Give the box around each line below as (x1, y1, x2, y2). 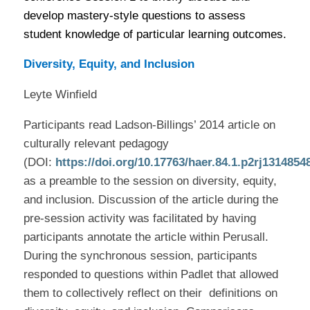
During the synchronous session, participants (23, 249, 257, 262)
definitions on (208, 286, 277, 300)
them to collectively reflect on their (23, 286, 202, 300)
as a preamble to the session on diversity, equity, (23, 174, 277, 188)
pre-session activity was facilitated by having (23, 212, 256, 225)
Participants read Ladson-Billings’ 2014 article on (23, 118, 275, 131)
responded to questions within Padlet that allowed (23, 268, 278, 281)
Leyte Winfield (23, 88, 97, 102)
